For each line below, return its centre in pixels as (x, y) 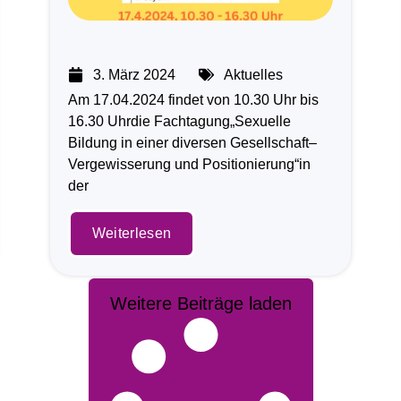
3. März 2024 (134, 74)
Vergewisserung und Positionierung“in (189, 164)
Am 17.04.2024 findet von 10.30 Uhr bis (193, 99)
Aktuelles (253, 74)
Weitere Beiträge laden (200, 304)
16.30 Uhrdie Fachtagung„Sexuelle (179, 121)
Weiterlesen (132, 234)
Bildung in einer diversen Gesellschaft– (192, 142)
